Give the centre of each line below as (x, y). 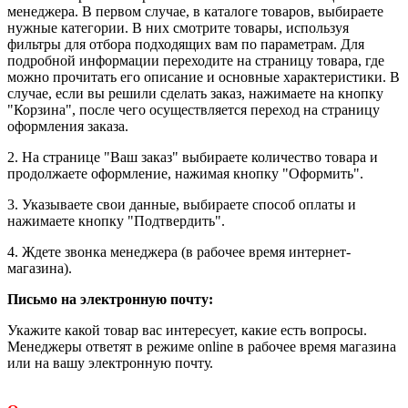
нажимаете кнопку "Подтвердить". (116, 220)
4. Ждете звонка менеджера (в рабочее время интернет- (179, 251)
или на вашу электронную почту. (110, 362)
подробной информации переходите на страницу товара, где (196, 60)
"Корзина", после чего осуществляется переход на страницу (194, 109)
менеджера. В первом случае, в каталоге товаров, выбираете (195, 11)
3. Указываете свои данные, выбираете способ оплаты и (182, 204)
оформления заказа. (68, 126)
